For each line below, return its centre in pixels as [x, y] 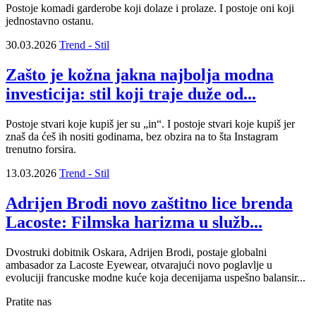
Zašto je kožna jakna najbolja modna [140, 75]
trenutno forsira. [41, 149]
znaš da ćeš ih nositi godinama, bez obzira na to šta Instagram [142, 136]
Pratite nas [29, 301]
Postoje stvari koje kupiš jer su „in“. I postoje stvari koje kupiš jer [150, 124]
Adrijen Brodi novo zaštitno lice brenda [149, 203]
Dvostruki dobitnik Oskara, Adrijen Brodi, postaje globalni [136, 252]
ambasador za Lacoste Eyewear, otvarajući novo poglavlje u [139, 265]
